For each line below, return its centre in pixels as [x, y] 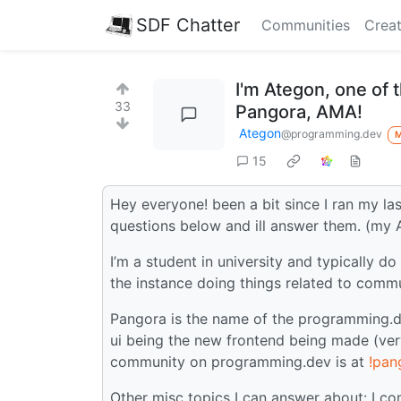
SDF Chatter [188, 25]
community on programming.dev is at [239, 361]
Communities [306, 25]
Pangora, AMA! [299, 112]
